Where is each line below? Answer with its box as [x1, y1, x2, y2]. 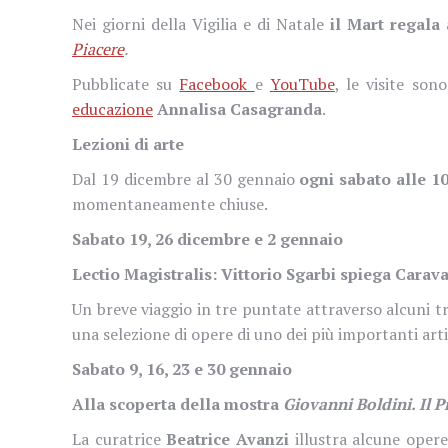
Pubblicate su [72, 72, 180, 95]
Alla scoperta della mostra [72, 392, 283, 415]
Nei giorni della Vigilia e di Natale [72, 12, 331, 35]
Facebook [179, 72, 255, 95]
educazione [72, 97, 153, 120]
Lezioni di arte [72, 132, 188, 155]
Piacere [72, 37, 124, 60]
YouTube [269, 72, 335, 95]
